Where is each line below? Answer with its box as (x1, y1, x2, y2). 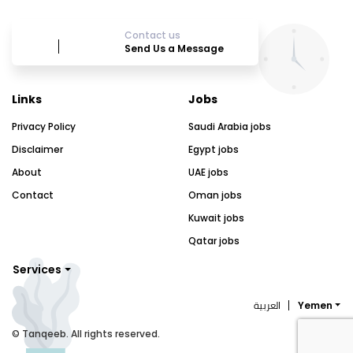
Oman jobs (188, 188, 242, 202)
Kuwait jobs (188, 210, 244, 225)
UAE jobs (188, 165, 229, 179)
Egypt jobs (188, 142, 239, 156)
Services (13, 261, 61, 277)
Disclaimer (12, 142, 63, 156)
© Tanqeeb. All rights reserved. (12, 326, 160, 340)
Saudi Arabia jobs (188, 119, 271, 133)
